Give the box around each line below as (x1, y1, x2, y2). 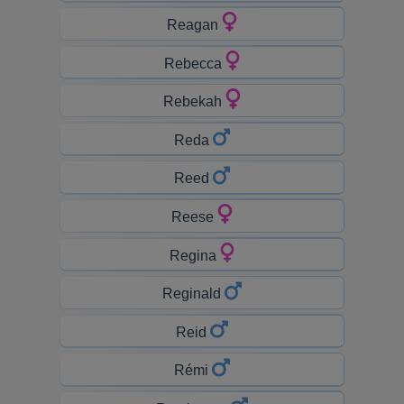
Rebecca (163, 55, 225, 71)
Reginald (161, 285, 225, 301)
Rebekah (163, 93, 226, 109)
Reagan (167, 16, 223, 32)
